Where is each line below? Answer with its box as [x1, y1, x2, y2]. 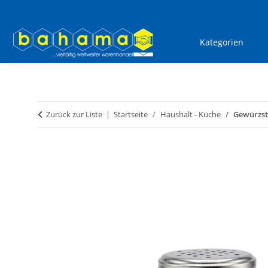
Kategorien [200, 36, 244, 48]
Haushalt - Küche [160, 109, 221, 120]
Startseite [114, 109, 148, 120]
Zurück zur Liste [46, 109, 102, 120]
